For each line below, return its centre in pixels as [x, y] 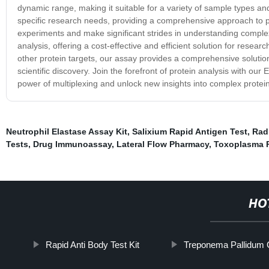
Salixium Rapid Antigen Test [189, 131]
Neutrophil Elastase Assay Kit [66, 131]
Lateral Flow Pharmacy [162, 144]
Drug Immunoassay [72, 144]
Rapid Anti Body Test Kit [93, 244]
